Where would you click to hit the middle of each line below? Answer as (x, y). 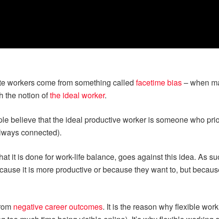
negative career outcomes (58, 207)
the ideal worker (77, 95)
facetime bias (159, 83)
